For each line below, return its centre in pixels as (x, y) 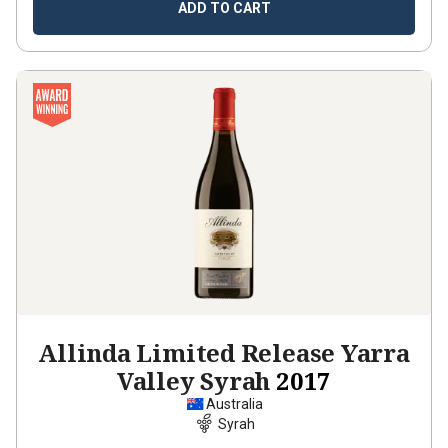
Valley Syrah (193, 380)
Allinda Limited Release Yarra (224, 352)
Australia (234, 404)
